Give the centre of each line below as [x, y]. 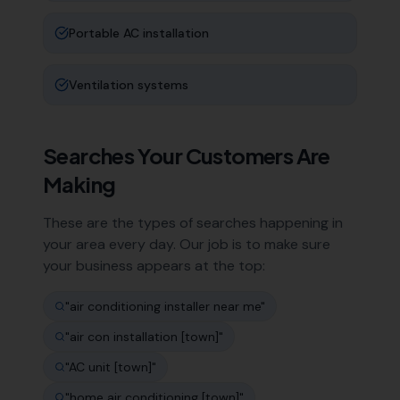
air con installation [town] [144, 337]
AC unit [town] [110, 367]
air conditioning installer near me [165, 306]
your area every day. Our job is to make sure [187, 244]
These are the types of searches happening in [193, 223]
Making [79, 184]
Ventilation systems [129, 85]
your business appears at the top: [154, 266]
